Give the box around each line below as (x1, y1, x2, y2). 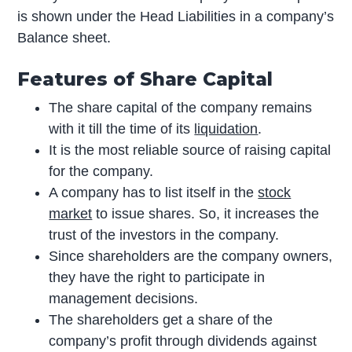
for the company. (49, 163, 154, 179)
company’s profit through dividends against (49, 332, 317, 349)
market (49, 205, 93, 222)
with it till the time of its (49, 120, 195, 137)
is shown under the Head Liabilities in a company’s (17, 9, 335, 25)
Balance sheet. (17, 30, 112, 46)
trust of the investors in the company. (49, 226, 280, 243)
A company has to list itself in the (49, 184, 258, 200)
